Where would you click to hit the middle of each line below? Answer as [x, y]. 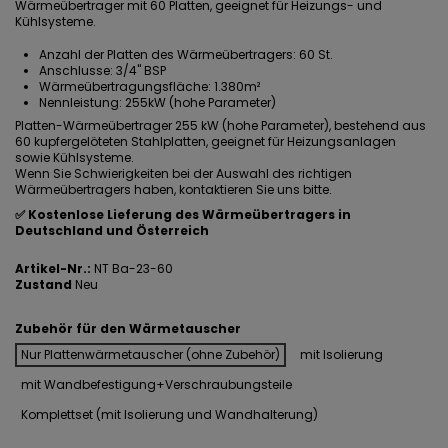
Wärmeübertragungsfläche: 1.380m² [149, 86]
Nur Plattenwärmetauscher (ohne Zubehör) [150, 354]
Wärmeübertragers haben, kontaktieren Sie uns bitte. [173, 189]
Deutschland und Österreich [112, 231]
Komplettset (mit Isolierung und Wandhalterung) [169, 414]
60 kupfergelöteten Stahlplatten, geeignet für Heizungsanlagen [205, 141]
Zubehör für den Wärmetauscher [128, 328]
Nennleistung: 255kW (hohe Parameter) [157, 102]
